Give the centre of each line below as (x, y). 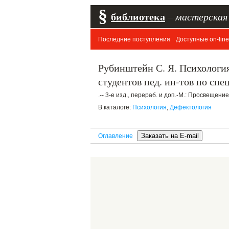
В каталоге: (115, 107)
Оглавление (116, 136)
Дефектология (191, 107)
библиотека (138, 17)
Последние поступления (134, 39)
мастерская (201, 16)
